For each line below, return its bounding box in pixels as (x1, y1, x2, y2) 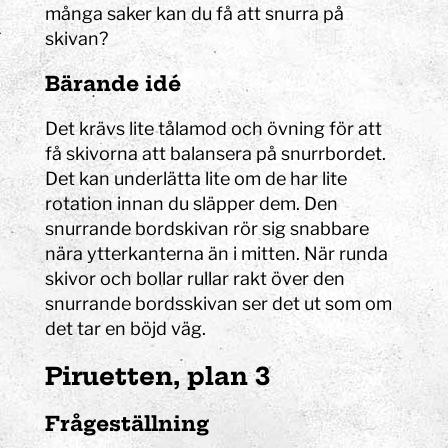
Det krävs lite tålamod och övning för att (45, 117, 383, 139)
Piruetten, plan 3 (45, 360, 271, 391)
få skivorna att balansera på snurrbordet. (45, 142, 387, 164)
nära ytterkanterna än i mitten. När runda (45, 242, 389, 264)
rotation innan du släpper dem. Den (45, 192, 339, 214)
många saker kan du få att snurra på (45, 2, 345, 24)
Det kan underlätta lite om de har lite (45, 167, 348, 189)
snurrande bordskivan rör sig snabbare (45, 217, 370, 239)
